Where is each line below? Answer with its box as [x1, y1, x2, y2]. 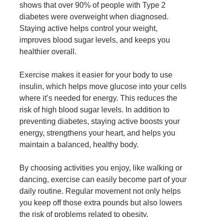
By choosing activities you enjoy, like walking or [19, 164, 182, 172]
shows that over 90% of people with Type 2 [19, 1, 166, 10]
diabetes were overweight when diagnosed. [19, 13, 169, 21]
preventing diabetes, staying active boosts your [19, 117, 180, 126]
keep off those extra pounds [34, 199, 128, 207]
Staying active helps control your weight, [19, 24, 157, 33]
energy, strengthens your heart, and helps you [19, 129, 175, 138]
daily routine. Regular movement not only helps [19, 187, 181, 196]
